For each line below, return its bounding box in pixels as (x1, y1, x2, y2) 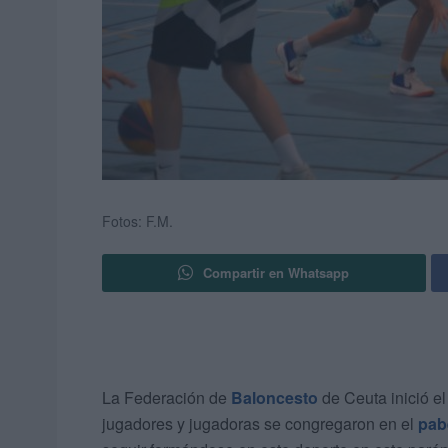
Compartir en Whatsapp (203, 263, 350, 283)
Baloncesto (231, 386, 318, 410)
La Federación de (102, 386, 231, 410)
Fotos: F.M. (102, 211, 173, 232)
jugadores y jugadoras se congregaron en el (102, 412, 418, 436)
